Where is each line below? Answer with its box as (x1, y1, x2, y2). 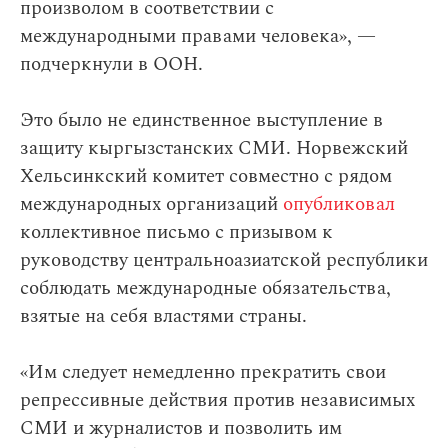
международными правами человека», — (20, 22, 376, 52)
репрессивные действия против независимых (20, 386, 415, 416)
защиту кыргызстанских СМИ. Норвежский (20, 134, 408, 164)
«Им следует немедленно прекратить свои (20, 358, 386, 388)
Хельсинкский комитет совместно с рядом (20, 162, 392, 192)
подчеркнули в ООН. (20, 50, 203, 80)
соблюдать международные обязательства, (20, 274, 391, 304)
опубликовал (283, 190, 395, 220)
